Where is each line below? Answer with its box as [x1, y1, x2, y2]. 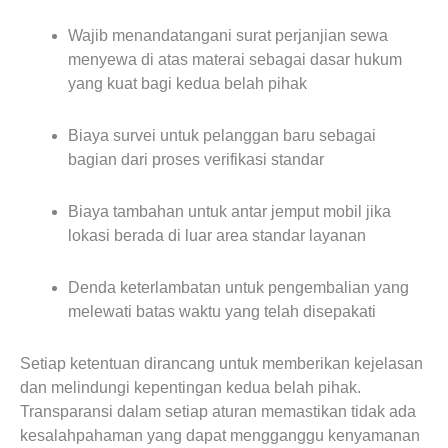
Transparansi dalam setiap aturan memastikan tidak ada [20, 403, 416, 420]
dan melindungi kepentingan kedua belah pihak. [20, 379, 361, 396]
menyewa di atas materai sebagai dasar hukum [68, 51, 402, 68]
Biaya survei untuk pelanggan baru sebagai [68, 127, 376, 144]
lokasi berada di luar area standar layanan [68, 227, 366, 244]
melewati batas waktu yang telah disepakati [68, 303, 376, 320]
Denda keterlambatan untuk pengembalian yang [68, 279, 409, 296]
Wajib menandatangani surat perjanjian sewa [68, 27, 388, 44]
